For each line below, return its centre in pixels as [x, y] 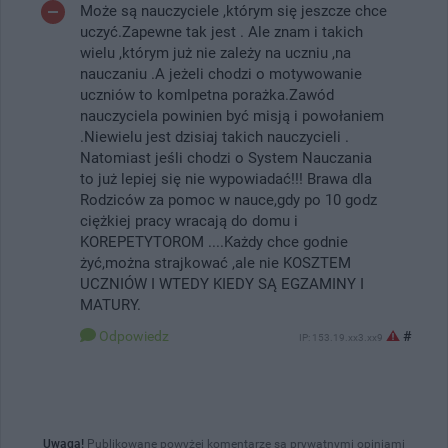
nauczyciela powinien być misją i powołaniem [232, 115]
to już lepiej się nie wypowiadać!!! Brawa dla [226, 178]
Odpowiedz [134, 335]
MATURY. [110, 304]
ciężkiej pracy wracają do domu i [189, 220]
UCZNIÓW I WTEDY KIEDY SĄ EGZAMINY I [222, 283]
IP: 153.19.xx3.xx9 [341, 337]
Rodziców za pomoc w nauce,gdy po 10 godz [228, 199]
